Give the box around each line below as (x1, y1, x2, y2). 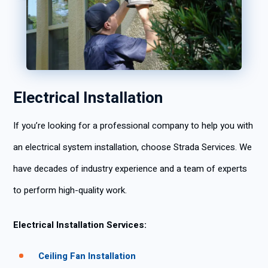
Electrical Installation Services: (13, 218, 147, 232)
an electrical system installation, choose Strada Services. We (13, 141, 252, 154)
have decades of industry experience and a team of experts (13, 162, 247, 175)
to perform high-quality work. (13, 184, 127, 197)
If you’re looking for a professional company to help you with (13, 119, 253, 132)
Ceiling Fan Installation (38, 249, 136, 263)
